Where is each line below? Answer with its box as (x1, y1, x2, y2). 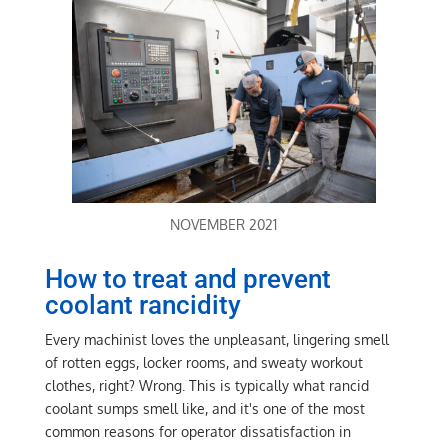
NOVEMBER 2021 (170, 216, 278, 234)
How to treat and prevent (44, 264, 331, 295)
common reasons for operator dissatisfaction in (44, 423, 351, 441)
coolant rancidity (44, 290, 241, 321)
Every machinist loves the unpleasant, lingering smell (44, 331, 389, 349)
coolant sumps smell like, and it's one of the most (44, 400, 365, 418)
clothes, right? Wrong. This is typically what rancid (44, 377, 369, 395)
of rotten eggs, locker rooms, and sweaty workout (44, 354, 363, 372)
